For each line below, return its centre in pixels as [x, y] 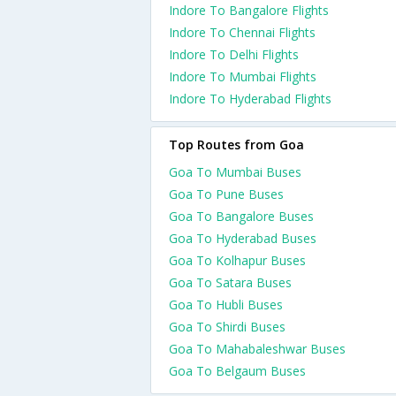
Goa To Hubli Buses [226, 305]
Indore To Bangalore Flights [249, 10]
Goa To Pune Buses [226, 194]
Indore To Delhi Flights [234, 54]
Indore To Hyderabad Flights [250, 99]
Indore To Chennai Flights [242, 32]
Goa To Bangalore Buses [241, 216]
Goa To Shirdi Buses [227, 327]
